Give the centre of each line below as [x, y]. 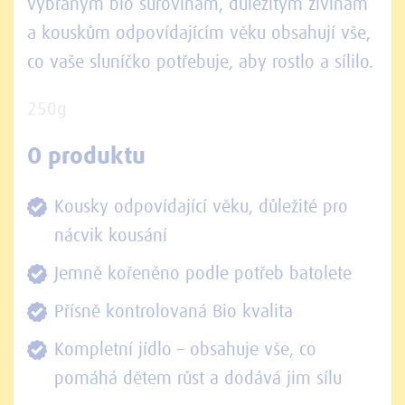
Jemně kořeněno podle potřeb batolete [203, 273]
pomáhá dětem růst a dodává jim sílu [198, 378]
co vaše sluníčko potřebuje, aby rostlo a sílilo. [200, 63]
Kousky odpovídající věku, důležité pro [201, 207]
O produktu [86, 158]
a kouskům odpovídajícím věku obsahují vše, [199, 34]
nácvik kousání [111, 235]
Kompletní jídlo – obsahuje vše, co [185, 349]
